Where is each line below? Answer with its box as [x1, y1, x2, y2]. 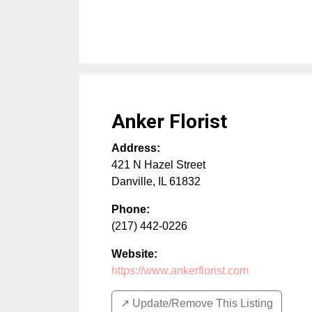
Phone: [111, 203, 150, 216]
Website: [111, 248, 157, 260]
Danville [111, 175, 153, 188]
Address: [111, 142, 160, 155]
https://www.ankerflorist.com [111, 265, 249, 277]
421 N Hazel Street [111, 159, 205, 171]
